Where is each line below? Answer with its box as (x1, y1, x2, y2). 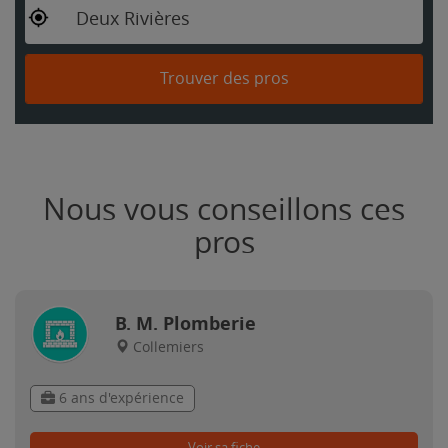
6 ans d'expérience (55, 390, 184, 407)
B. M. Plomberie (115, 311, 256, 336)
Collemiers (133, 339, 204, 356)
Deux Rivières (76, 8, 191, 30)
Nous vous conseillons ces (43, 192, 405, 228)
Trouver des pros (159, 69, 289, 88)
